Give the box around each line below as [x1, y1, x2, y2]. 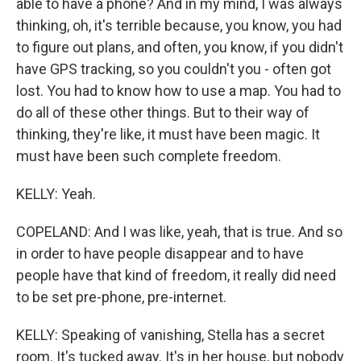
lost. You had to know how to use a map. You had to [16, 82, 341, 99]
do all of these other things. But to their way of [16, 104, 309, 121]
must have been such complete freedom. [16, 147, 281, 164]
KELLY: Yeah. [16, 185, 96, 202]
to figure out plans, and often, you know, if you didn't [16, 39, 343, 56]
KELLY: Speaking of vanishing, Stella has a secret [16, 326, 325, 343]
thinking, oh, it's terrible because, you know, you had [16, 17, 342, 34]
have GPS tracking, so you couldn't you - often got [16, 60, 331, 77]
